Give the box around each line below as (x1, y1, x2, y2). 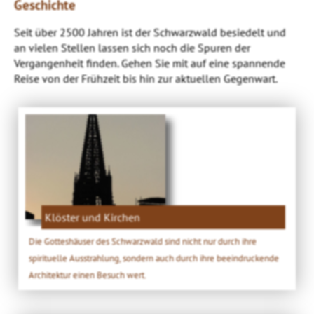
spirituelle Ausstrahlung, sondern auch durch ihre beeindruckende (29, 251, 280, 264)
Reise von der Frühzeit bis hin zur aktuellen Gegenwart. (14, 71, 278, 86)
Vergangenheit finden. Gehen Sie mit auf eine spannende (14, 55, 285, 70)
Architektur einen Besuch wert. (29, 268, 147, 281)
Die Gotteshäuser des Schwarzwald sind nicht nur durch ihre (29, 234, 257, 247)
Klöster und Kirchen (45, 210, 141, 224)
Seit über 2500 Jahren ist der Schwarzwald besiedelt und (14, 25, 286, 39)
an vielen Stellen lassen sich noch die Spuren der (14, 40, 250, 55)
